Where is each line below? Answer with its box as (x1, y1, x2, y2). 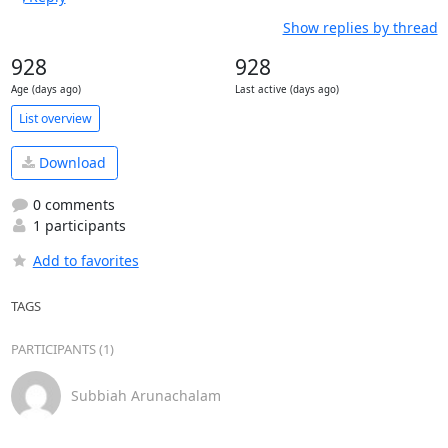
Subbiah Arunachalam (70, 386, 221, 405)
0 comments (28, 194, 115, 214)
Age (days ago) (10, 83, 81, 96)
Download (35, 153, 106, 173)
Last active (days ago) (234, 83, 339, 96)
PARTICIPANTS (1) (10, 339, 114, 358)
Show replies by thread (282, 18, 438, 37)
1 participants (28, 215, 126, 235)
